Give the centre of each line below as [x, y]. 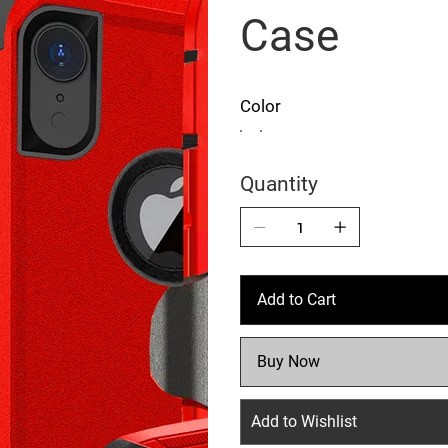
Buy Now [288, 361]
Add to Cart [296, 299]
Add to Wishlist [304, 421]
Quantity [279, 184]
